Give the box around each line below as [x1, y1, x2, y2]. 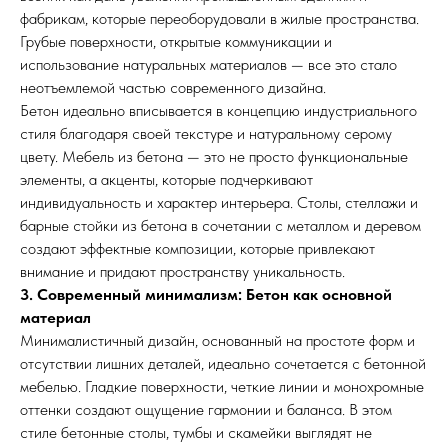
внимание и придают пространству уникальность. [20, 262, 345, 281]
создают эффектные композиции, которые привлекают [20, 239, 375, 258]
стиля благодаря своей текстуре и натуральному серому [20, 124, 392, 143]
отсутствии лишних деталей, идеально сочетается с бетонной [20, 354, 426, 373]
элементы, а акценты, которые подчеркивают [20, 170, 313, 189]
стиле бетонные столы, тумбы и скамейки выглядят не [20, 423, 372, 442]
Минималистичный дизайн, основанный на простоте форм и [20, 331, 415, 350]
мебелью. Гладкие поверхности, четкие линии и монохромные [20, 377, 424, 396]
